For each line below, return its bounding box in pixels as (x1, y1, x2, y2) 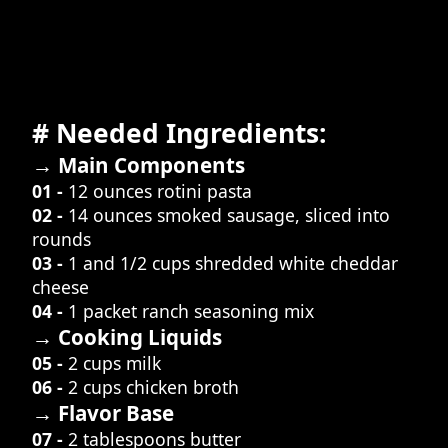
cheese (32, 275, 89, 300)
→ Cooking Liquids (32, 323, 222, 352)
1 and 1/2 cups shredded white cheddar (68, 251, 398, 276)
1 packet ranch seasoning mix (68, 299, 314, 324)
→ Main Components (32, 151, 245, 180)
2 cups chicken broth (68, 375, 239, 400)
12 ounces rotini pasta (68, 179, 252, 204)
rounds (32, 227, 91, 252)
